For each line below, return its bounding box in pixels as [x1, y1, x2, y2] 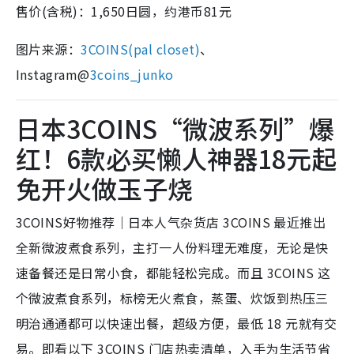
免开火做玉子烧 [16, 170, 193, 207]
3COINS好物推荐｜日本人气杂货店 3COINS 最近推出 [16, 213, 326, 232]
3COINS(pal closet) [81, 40, 201, 59]
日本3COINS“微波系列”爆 [16, 110, 334, 147]
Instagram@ [16, 65, 90, 85]
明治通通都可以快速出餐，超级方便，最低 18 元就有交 [16, 314, 337, 333]
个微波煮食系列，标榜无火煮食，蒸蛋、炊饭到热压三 [16, 288, 329, 308]
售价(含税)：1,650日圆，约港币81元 [16, 2, 232, 21]
